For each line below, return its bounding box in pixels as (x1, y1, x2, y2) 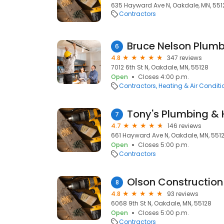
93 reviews (167, 189, 198, 198)
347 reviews (167, 53, 202, 62)
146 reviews (167, 121, 201, 130)
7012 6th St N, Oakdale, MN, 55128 (111, 63, 208, 71)
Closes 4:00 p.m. (138, 72, 189, 81)
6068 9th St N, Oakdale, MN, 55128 (111, 199, 211, 207)
